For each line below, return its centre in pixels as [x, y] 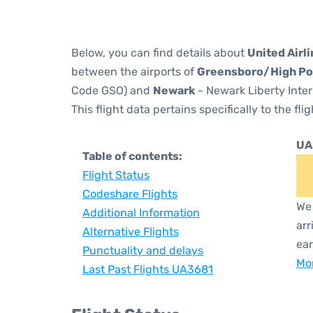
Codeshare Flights [130, 194]
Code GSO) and [112, 90]
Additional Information [141, 213]
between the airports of [134, 72]
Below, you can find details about [159, 53]
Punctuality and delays [143, 250]
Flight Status [116, 175]
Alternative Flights [131, 232]
